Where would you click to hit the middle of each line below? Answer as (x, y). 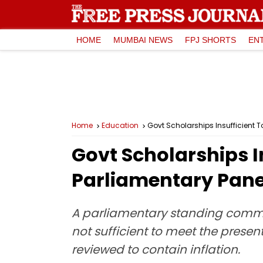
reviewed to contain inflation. (156, 249)
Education (120, 125)
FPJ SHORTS (210, 40)
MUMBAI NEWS (143, 40)
